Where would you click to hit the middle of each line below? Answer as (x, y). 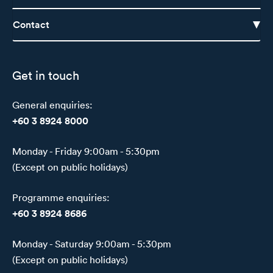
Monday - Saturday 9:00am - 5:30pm (92, 244)
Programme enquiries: (61, 198)
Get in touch (46, 75)
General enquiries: (52, 105)
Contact (31, 25)
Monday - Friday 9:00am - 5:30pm (86, 151)
